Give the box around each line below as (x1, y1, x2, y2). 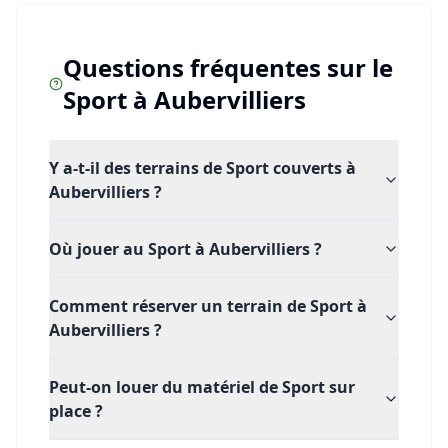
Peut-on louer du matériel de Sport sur (49, 376, 355, 398)
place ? (49, 400, 103, 422)
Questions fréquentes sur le (62, 51, 393, 84)
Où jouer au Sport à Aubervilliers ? (49, 238, 322, 260)
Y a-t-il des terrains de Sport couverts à (49, 157, 356, 179)
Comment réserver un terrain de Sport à (49, 295, 367, 317)
